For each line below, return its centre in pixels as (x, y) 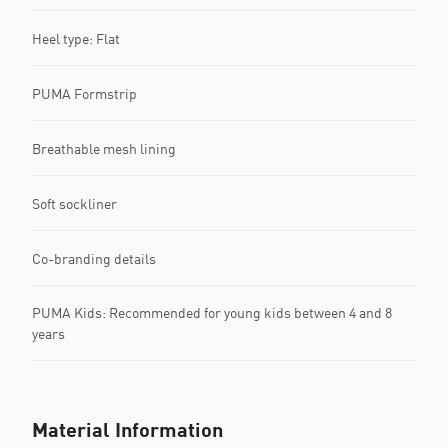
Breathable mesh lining (104, 148)
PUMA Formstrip (84, 93)
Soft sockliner (74, 203)
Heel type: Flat (76, 38)
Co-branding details (94, 258)
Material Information (127, 429)
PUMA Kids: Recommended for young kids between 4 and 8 (212, 312)
